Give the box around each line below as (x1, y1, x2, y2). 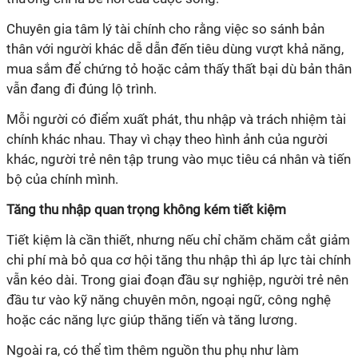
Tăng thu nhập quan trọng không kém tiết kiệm (6, 201, 286, 217)
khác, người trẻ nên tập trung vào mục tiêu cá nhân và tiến (6, 150, 351, 167)
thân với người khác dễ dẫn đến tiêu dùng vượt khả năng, (6, 40, 344, 57)
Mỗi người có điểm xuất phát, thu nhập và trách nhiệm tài (6, 110, 346, 127)
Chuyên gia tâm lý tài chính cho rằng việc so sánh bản (6, 20, 324, 37)
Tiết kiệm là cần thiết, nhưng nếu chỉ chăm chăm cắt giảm (6, 231, 350, 248)
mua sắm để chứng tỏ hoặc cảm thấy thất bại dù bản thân (6, 60, 352, 77)
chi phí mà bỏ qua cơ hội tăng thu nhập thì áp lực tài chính (6, 251, 351, 268)
